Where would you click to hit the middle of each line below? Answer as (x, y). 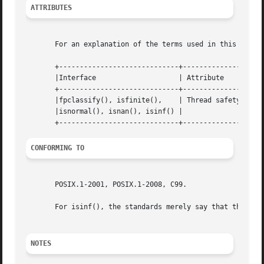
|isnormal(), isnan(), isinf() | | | (105, 112)
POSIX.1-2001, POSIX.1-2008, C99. (107, 185)
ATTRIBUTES (52, 8)
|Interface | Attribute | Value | (61, 78)
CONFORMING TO (58, 148)
